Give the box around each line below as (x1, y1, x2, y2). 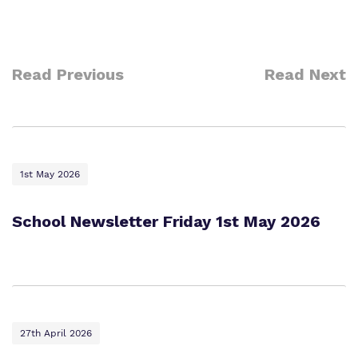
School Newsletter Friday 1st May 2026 (12, 212, 320, 231)
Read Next (265, 65, 346, 84)
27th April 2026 (20, 328, 92, 339)
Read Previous (12, 65, 124, 84)
